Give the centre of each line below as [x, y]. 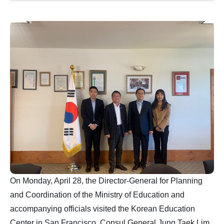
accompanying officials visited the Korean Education [102, 209]
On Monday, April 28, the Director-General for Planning [106, 181]
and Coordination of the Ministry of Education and [97, 195]
